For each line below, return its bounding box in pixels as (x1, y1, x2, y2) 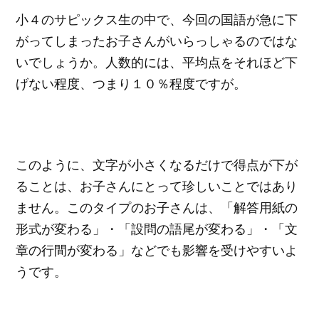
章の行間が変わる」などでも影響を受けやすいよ (16, 241, 298, 258)
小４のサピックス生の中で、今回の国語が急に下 (16, 11, 298, 28)
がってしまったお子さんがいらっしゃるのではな (16, 32, 298, 50)
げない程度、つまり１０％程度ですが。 (16, 75, 247, 93)
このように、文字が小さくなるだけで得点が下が (16, 155, 298, 173)
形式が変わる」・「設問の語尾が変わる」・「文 (16, 219, 298, 237)
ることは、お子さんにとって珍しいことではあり (16, 177, 298, 194)
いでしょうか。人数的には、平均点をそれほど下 (16, 53, 298, 71)
